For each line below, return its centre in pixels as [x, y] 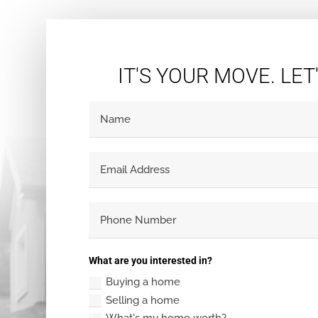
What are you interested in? [151, 261]
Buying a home [143, 282]
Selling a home [143, 300]
